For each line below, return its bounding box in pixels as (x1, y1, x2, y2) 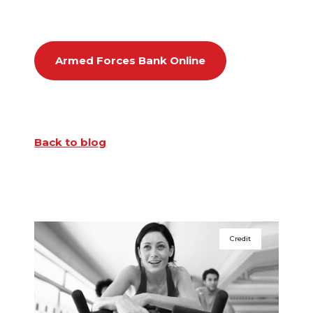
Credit (229, 234, 251, 244)
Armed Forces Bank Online (55, 54, 206, 68)
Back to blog (34, 136, 107, 150)
